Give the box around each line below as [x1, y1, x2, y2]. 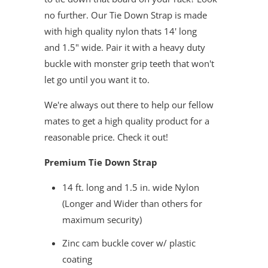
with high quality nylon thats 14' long [44, 25, 197, 37]
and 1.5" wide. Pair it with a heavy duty [44, 41, 205, 53]
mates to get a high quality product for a [44, 115, 209, 127]
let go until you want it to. [44, 74, 152, 86]
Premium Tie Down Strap [44, 156, 157, 168]
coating [62, 253, 92, 265]
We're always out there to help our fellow [44, 99, 214, 111]
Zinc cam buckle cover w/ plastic [62, 237, 196, 249]
